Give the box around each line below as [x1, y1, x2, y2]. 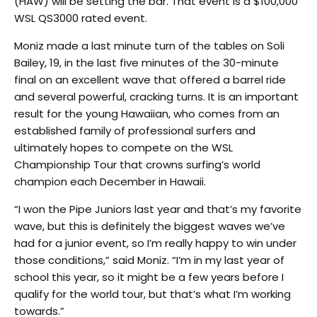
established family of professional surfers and [14, 123, 255, 139]
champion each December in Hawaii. [14, 174, 206, 190]
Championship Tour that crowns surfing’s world [14, 157, 260, 173]
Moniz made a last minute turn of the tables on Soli [14, 38, 284, 54]
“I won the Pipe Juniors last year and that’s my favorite [14, 202, 301, 217]
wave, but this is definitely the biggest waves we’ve [14, 219, 285, 234]
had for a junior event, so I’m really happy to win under [14, 236, 296, 251]
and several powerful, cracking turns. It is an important [14, 89, 299, 105]
